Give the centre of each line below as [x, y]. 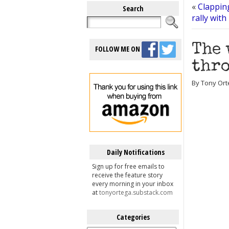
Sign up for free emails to [128, 166]
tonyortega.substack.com [136, 192]
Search [133, 8]
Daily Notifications [135, 152]
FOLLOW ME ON [118, 49]
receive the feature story [127, 175]
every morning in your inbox [133, 184]
